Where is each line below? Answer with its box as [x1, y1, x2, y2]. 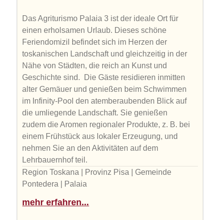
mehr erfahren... [22, 197, 89, 207]
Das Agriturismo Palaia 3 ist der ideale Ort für [22, 14, 179, 23]
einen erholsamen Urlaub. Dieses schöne [22, 26, 167, 34]
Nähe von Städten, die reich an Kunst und [22, 61, 167, 70]
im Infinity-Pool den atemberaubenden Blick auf [22, 96, 187, 105]
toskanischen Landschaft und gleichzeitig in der [22, 49, 188, 58]
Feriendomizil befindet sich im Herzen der [22, 37, 167, 46]
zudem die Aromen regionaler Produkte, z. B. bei [22, 120, 191, 129]
